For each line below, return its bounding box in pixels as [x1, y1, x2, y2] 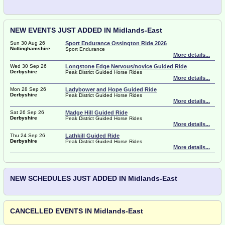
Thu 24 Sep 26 [10, 133, 45, 138]
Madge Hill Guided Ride [65, 109, 128, 116]
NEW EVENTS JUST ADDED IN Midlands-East [10, 26, 162, 34]
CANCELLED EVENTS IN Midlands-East [10, 207, 143, 215]
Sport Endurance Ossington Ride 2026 [65, 40, 167, 46]
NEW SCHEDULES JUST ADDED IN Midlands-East [10, 174, 177, 182]
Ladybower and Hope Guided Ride [65, 86, 157, 92]
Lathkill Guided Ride [65, 133, 120, 139]
